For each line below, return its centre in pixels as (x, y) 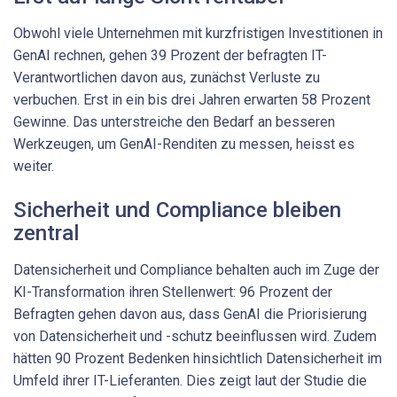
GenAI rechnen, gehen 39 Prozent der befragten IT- (170, 55)
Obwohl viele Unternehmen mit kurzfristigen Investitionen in (198, 33)
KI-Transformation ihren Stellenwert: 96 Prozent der (173, 292)
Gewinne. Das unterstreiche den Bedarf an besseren (174, 121)
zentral (46, 233)
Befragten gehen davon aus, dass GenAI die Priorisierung (190, 314)
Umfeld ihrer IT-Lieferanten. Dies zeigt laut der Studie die (190, 380)
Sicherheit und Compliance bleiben (177, 210)
